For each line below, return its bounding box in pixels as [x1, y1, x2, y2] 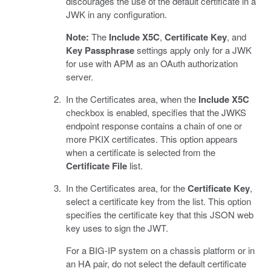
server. [66, 70, 93, 83]
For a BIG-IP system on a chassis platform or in [66, 244, 255, 257]
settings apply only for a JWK [134, 44, 252, 57]
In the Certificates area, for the [66, 181, 188, 195]
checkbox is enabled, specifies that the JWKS [66, 106, 246, 119]
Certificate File [66, 159, 127, 173]
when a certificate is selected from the [66, 146, 215, 159]
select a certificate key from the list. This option [66, 195, 251, 208]
